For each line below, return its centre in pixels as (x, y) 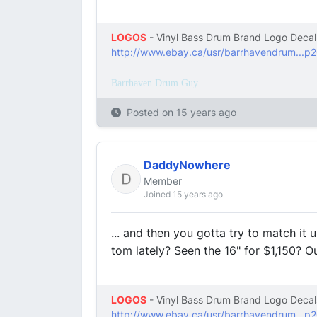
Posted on (151, 112)
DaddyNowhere (187, 165)
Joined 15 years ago (183, 194)
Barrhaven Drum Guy (155, 83)
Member (163, 181)
